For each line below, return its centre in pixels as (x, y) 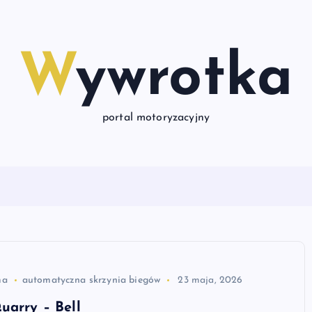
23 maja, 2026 (210, 280)
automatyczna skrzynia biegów (91, 280)
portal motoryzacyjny (156, 118)
